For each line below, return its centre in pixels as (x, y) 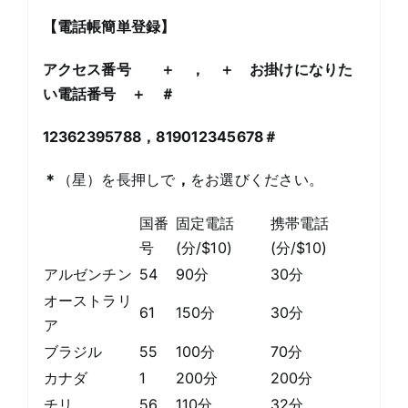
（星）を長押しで (116, 179)
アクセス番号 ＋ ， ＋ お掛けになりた (198, 69)
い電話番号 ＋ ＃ (109, 93)
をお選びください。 (257, 179)
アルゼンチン (87, 274)
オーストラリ (87, 300)
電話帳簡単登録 (109, 26)
